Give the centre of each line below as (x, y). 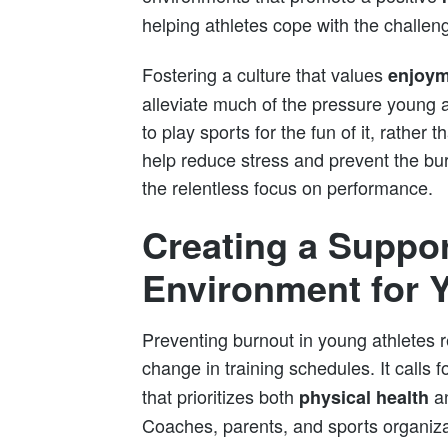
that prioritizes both (220, 396)
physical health (364, 397)
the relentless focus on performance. (287, 186)
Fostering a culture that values (265, 73)
